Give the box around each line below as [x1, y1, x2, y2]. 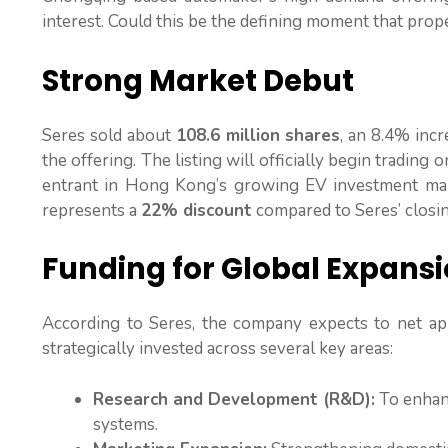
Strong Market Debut [42, 60, 354, 101]
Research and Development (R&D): [93, 387, 375, 411]
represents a [42, 198, 141, 222]
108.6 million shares [175, 123, 341, 147]
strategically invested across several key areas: [42, 337, 393, 361]
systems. [93, 412, 158, 436]
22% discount [141, 198, 252, 222]
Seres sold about [42, 123, 176, 147]
